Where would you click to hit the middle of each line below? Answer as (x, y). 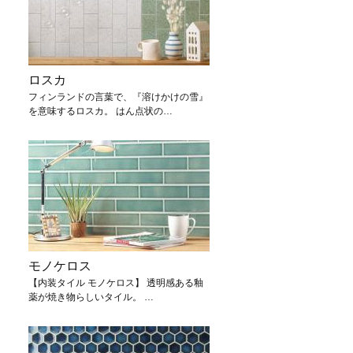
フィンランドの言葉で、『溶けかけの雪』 (118, 97)
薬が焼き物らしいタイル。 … (91, 297)
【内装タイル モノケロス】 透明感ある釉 (116, 283)
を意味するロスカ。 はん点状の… (100, 111)
